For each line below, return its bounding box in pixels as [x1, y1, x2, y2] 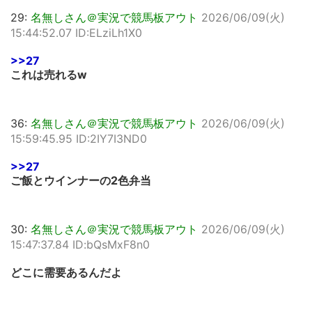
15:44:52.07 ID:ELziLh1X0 [10, 26, 142, 40]
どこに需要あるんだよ [10, 265, 122, 279]
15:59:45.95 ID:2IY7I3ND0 [10, 132, 147, 146]
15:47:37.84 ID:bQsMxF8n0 [10, 237, 150, 251]
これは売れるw [10, 68, 87, 81]
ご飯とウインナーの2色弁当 [10, 173, 151, 187]
